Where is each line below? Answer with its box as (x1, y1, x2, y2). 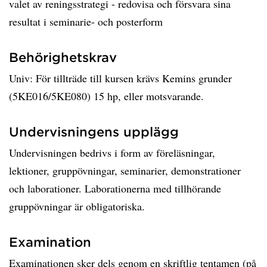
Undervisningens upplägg (9, 124, 179, 139)
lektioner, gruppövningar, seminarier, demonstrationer (9, 163, 241, 178)
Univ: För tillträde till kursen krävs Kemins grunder (9, 71, 232, 85)
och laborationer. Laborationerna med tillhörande (9, 181, 221, 195)
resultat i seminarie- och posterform (9, 14, 163, 29)
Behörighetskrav (9, 49, 117, 64)
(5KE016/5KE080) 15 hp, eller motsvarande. (9, 89, 204, 103)
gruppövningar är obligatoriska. (9, 199, 145, 213)
